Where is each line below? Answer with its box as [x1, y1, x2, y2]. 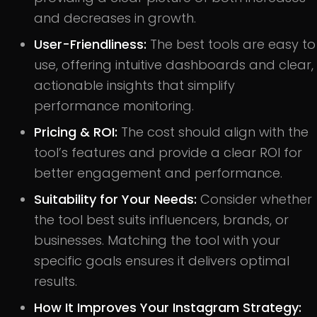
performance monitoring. [34, 96, 194, 115]
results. [34, 272, 77, 290]
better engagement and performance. [34, 163, 282, 182]
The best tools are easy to [150, 35, 316, 53]
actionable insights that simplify [34, 76, 235, 94]
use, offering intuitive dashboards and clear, [34, 55, 313, 74]
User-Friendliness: [34, 35, 150, 53]
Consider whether [200, 190, 312, 208]
